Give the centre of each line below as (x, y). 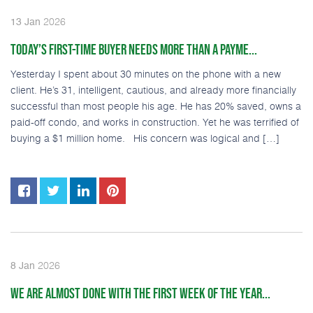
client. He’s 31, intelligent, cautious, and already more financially (153, 89)
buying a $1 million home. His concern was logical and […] (145, 138)
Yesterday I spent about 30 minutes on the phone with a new (146, 73)
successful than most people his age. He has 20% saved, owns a (156, 105)
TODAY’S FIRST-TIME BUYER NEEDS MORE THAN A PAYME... (134, 49)
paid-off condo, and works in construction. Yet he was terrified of (155, 122)
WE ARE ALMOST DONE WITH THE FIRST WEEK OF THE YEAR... (140, 293)
